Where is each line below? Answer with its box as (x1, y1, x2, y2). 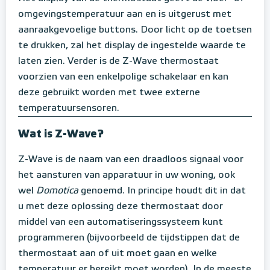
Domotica (36, 186, 81, 196)
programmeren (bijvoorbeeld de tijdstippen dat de (18, 233, 240, 243)
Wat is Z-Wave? (18, 129, 104, 140)
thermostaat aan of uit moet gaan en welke (18, 249, 217, 259)
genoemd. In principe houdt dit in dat (81, 186, 246, 196)
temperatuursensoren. (18, 104, 119, 114)
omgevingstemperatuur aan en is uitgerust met (18, 10, 231, 20)
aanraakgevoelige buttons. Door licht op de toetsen (18, 25, 252, 36)
